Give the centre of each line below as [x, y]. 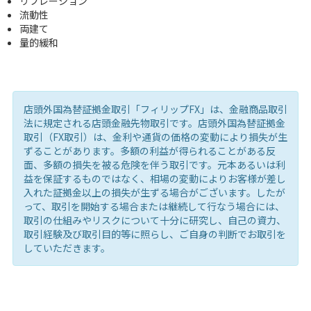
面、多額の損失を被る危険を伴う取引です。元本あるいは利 [154, 164]
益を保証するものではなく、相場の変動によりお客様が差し [154, 178]
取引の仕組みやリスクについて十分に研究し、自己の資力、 [154, 220]
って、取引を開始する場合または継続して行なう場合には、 [154, 206]
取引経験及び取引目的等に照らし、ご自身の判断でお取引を [154, 234]
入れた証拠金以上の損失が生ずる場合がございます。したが [154, 192]
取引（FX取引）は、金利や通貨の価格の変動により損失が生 [155, 136]
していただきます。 [67, 247]
